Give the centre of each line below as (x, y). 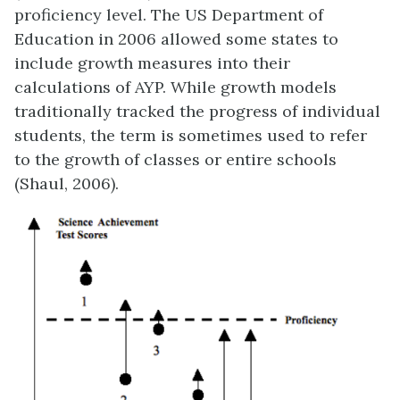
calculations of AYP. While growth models (175, 87)
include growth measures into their (152, 63)
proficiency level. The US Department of (169, 15)
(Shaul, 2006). (67, 184)
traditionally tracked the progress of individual (197, 112)
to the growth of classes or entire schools (175, 160)
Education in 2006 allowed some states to (176, 39)
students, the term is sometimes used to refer (191, 136)
